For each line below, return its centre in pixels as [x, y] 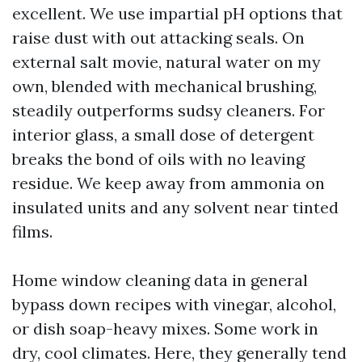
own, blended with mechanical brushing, [164, 86]
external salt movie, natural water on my [166, 62]
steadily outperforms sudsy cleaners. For [168, 110]
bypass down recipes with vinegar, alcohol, [174, 304]
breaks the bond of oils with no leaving [158, 159]
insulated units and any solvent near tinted [175, 207]
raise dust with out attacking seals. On [158, 38]
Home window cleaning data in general [160, 280]
